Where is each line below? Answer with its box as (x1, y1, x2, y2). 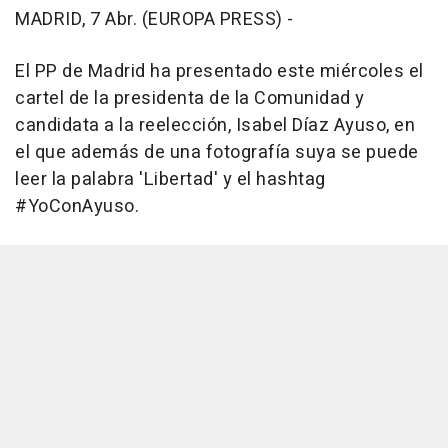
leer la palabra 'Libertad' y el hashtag (15, 166, 326, 194)
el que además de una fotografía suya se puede (15, 139, 419, 167)
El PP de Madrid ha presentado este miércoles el (15, 58, 424, 86)
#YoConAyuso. (15, 193, 139, 221)
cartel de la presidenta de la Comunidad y (15, 85, 365, 113)
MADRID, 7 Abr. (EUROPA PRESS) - (15, 6, 294, 34)
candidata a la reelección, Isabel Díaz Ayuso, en (15, 112, 415, 140)
